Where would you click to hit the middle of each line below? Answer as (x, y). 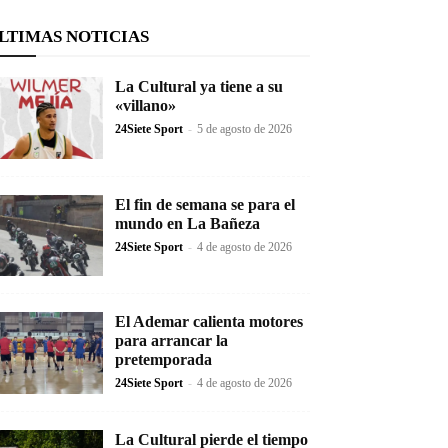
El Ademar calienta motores (208, 322)
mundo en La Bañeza (187, 223)
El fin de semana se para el (204, 204)
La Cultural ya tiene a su (198, 86)
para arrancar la (171, 341)
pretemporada (163, 360)
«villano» (145, 105)
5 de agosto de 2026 (244, 129)
